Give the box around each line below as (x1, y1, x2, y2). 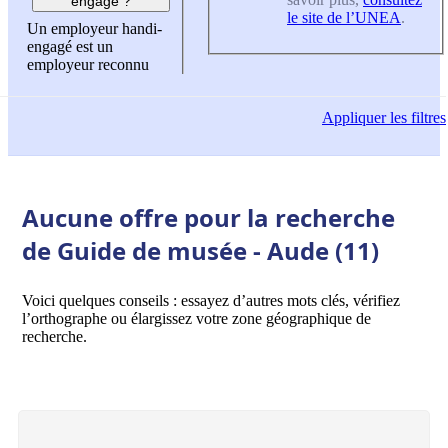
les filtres (386, 109, 446, 127)
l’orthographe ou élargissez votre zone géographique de (22, 309, 371, 327)
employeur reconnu (27, 56, 149, 74)
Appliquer (322, 109, 386, 127)
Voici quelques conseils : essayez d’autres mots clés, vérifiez (22, 291, 400, 309)
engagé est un (27, 38, 113, 56)
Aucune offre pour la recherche (22, 200, 395, 234)
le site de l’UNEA (287, 8, 401, 26)
